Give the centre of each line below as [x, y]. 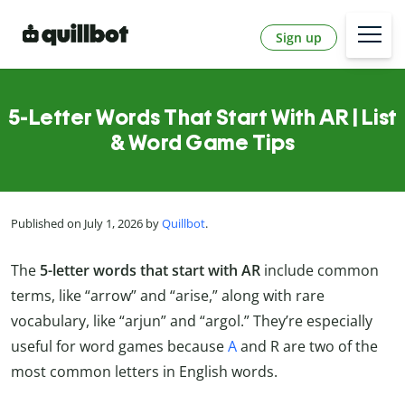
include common [321, 270]
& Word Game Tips [202, 143]
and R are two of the [307, 346]
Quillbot [184, 224]
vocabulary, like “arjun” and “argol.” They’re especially [192, 320]
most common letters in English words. [144, 371]
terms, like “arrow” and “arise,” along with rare [168, 295]
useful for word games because [119, 346]
